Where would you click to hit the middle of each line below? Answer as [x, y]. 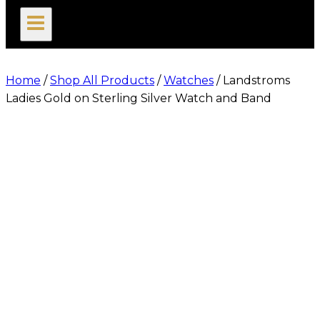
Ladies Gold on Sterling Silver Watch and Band [139, 99]
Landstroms [256, 81]
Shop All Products [102, 81]
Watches [189, 81]
